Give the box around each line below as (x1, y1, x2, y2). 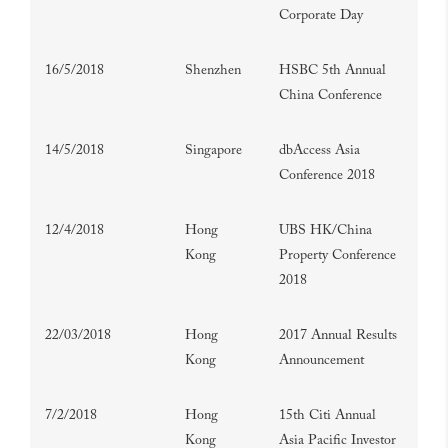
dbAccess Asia (279, 144, 360, 158)
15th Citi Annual (279, 409, 376, 423)
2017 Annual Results (279, 329, 397, 343)
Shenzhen (185, 64, 241, 78)
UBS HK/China (279, 224, 372, 238)
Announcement (279, 354, 364, 368)
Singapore (185, 144, 242, 158)
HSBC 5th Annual (279, 64, 386, 78)
